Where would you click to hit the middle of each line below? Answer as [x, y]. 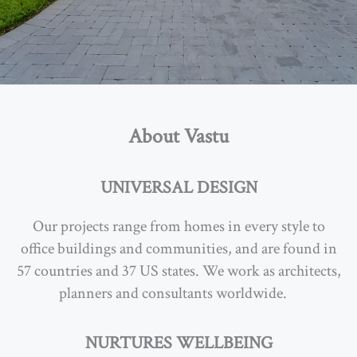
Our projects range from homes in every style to [178, 226]
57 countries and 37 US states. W [117, 271]
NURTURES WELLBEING [178, 343]
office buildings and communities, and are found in [178, 249]
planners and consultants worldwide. [173, 293]
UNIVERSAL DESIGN [178, 188]
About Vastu [178, 136]
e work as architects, [279, 271]
